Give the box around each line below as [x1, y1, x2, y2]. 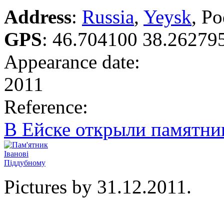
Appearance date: [4, 51, 145, 73]
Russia [82, 6, 134, 28]
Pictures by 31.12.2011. [4, 176, 191, 198]
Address [4, 6, 71, 28]
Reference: [4, 96, 93, 118]
